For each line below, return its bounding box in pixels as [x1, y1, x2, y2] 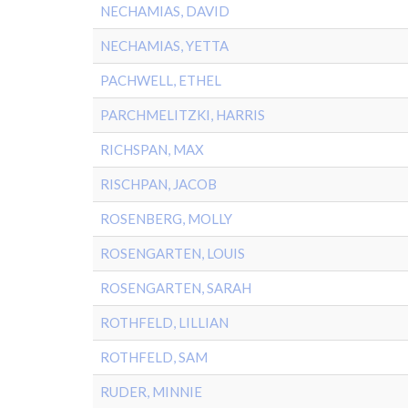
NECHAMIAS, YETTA [100, 37, 229, 54]
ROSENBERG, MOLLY [100, 210, 232, 227]
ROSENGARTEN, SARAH [100, 280, 251, 296]
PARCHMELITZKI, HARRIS [100, 107, 265, 123]
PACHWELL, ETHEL [100, 72, 221, 88]
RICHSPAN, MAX [100, 141, 204, 158]
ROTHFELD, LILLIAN [100, 314, 229, 331]
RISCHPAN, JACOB [100, 176, 217, 192]
